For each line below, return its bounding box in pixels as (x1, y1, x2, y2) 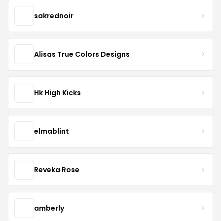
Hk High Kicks (34, 87, 81, 98)
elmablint (34, 126, 69, 136)
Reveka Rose (34, 164, 79, 175)
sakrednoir (34, 10, 74, 21)
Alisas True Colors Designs (34, 49, 130, 59)
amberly (34, 203, 64, 213)
